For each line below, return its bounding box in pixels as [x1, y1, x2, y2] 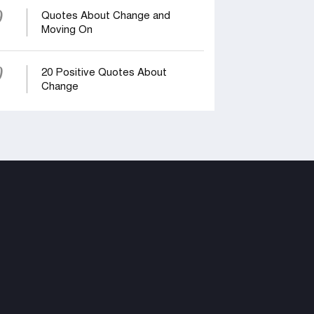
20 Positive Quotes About [41, 66, 167, 79]
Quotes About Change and [41, 9, 170, 22]
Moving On [41, 23, 93, 36]
